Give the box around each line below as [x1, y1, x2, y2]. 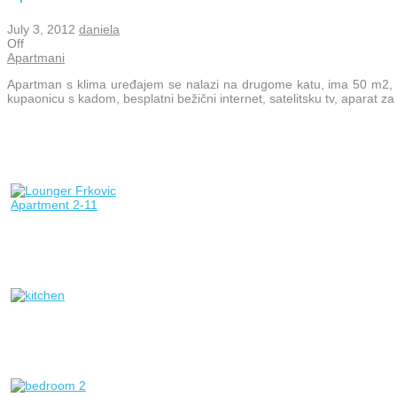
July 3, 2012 [7, 21, 75, 36]
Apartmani [7, 50, 65, 65]
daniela [79, 21, 120, 36]
